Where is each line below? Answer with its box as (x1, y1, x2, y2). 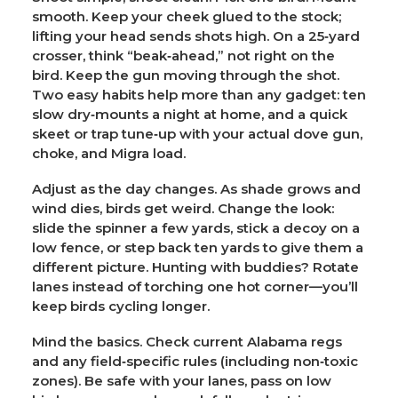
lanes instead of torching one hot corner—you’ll (32, 277, 358, 295)
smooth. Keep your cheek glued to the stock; (32, 7, 341, 25)
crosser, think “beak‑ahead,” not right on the (32, 46, 335, 64)
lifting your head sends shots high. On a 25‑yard (32, 27, 360, 44)
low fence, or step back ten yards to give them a (32, 238, 363, 256)
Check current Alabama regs (142, 332, 342, 350)
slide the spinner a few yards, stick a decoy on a (32, 219, 360, 236)
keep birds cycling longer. (32, 297, 210, 314)
